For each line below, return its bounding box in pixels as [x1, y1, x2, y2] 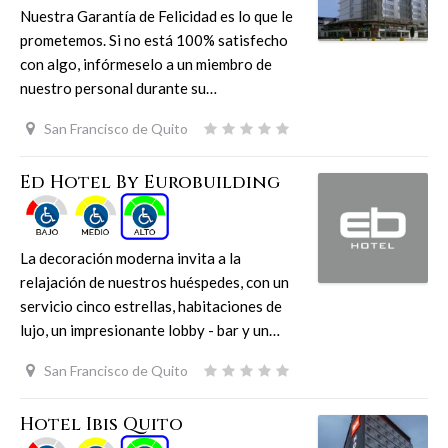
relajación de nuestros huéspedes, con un [20, 273, 289, 292]
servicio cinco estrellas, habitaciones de [20, 297, 282, 316]
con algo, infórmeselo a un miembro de [20, 55, 272, 74]
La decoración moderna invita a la [20, 249, 241, 268]
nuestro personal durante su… [20, 79, 217, 98]
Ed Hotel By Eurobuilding [20, 170, 280, 195]
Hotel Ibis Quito [20, 412, 183, 437]
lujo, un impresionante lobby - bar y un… [20, 321, 280, 340]
